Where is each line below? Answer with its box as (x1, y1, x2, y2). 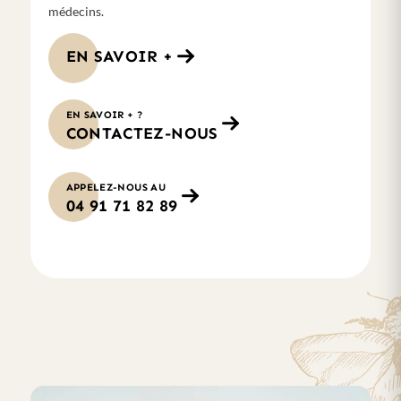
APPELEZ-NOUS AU (65, 180, 166, 193)
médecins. (47, 3, 104, 19)
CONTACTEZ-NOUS (65, 123, 218, 143)
